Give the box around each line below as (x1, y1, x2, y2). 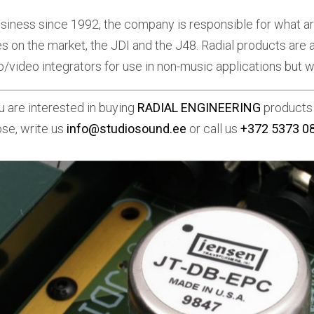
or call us (186, 121, 240, 137)
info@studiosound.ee (67, 121, 186, 137)
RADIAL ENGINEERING (137, 100, 261, 116)
